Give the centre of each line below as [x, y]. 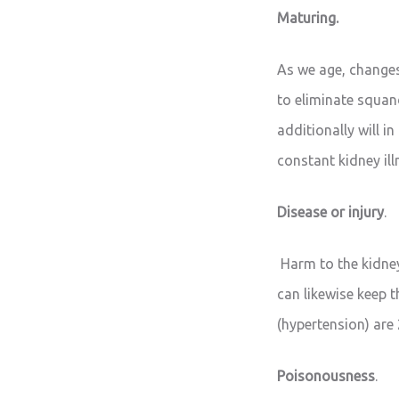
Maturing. [310, 17]
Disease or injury [331, 212]
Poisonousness [326, 375]
